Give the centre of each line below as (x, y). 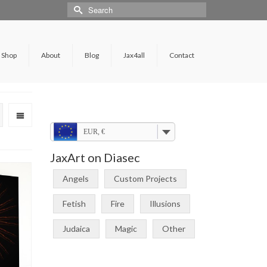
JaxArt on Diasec (95, 157)
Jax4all (134, 55)
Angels (75, 178)
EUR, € (94, 132)
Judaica (76, 229)
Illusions (165, 204)
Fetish (74, 204)
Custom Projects (145, 178)
